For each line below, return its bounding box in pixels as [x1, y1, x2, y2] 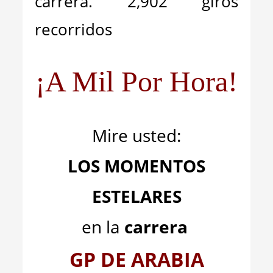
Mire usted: [92, 124, 181, 147]
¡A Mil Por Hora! [35, 65, 238, 97]
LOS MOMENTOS [68, 154, 205, 177]
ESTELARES [91, 185, 182, 208]
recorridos [35, 18, 113, 40]
